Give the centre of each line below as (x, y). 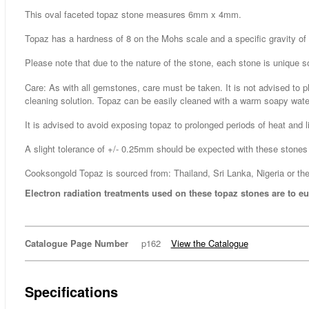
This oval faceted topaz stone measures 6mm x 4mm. (133, 14)
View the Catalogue (209, 243)
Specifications (71, 292)
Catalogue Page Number (76, 243)
